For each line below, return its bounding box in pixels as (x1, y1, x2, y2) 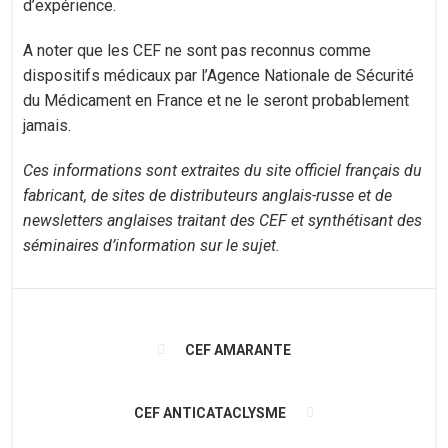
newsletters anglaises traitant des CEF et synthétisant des (23, 211, 423, 230)
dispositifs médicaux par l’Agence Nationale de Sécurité (23, 66, 415, 85)
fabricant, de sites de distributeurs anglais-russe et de (23, 186, 393, 205)
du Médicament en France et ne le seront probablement (23, 91, 410, 110)
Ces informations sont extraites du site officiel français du (23, 161, 423, 180)
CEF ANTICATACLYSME (133, 405, 286, 421)
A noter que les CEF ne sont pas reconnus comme (23, 41, 372, 60)
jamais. (23, 116, 76, 135)
